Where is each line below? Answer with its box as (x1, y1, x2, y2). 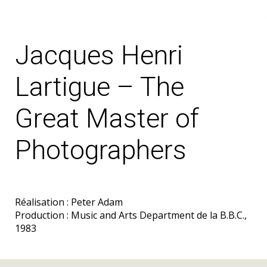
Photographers (15, 134, 187, 166)
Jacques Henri (15, 39, 183, 72)
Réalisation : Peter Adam (15, 195, 123, 209)
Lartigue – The (15, 71, 184, 103)
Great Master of (15, 103, 199, 135)
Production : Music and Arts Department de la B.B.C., (15, 209, 247, 222)
